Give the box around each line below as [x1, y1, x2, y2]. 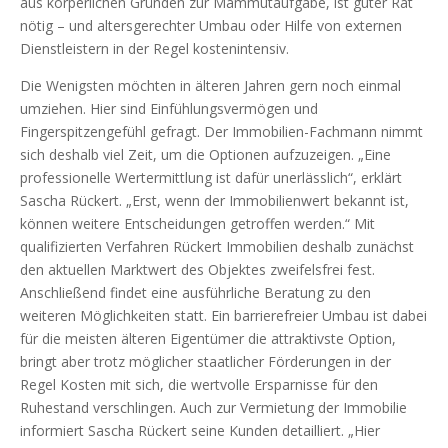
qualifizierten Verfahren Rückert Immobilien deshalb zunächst [20, 236, 414, 256]
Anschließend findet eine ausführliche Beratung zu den [20, 282, 371, 302]
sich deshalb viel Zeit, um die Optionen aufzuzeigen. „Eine [20, 144, 391, 164]
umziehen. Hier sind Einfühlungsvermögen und [20, 98, 318, 118]
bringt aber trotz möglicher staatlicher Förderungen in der [20, 351, 391, 371]
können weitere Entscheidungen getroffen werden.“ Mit [20, 213, 375, 233]
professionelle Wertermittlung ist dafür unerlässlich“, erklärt [20, 167, 402, 187]
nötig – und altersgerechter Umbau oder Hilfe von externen [20, 15, 402, 35]
